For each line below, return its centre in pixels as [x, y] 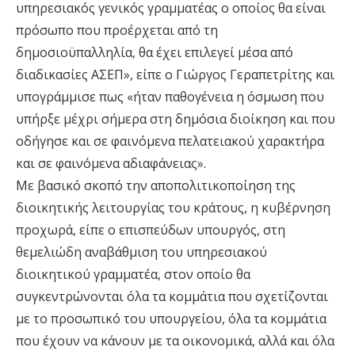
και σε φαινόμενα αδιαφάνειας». [111, 164]
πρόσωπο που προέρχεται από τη [117, 31]
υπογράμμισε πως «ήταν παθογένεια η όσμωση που [170, 97]
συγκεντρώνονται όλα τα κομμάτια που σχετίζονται [172, 297]
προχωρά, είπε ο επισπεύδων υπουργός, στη [151, 230]
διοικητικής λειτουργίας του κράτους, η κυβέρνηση [173, 208]
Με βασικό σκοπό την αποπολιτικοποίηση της [156, 186]
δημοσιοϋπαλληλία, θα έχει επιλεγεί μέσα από [155, 53]
